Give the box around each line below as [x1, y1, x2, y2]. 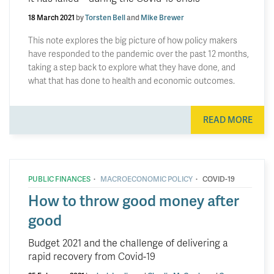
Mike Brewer [141, 12, 184, 23]
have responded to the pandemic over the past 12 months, [28, 47, 249, 59]
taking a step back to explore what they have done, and [28, 61, 235, 73]
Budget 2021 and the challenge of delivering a [28, 235, 228, 250]
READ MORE [202, 114, 253, 125]
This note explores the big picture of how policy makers [28, 34, 237, 46]
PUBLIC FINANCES [28, 174, 91, 184]
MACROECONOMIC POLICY [100, 174, 193, 184]
